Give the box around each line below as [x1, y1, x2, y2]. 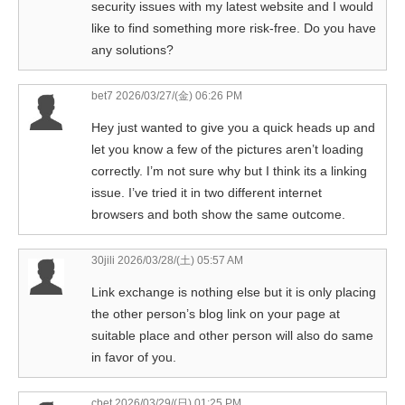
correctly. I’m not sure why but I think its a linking [91, 163, 367, 178]
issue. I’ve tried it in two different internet [91, 184, 322, 200]
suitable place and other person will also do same [91, 327, 373, 343]
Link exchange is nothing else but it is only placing [91, 284, 376, 299]
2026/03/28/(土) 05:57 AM [115, 253, 243, 267]
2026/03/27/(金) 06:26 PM [113, 89, 242, 102]
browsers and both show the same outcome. [91, 206, 345, 221]
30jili [91, 253, 115, 267]
